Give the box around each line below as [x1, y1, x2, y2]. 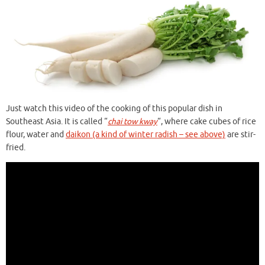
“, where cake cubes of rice [157, 116, 256, 127]
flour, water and [6, 129, 66, 140]
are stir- [225, 129, 256, 140]
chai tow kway [108, 116, 157, 127]
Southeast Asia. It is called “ [6, 116, 108, 127]
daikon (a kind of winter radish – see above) [66, 129, 225, 140]
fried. [6, 142, 25, 153]
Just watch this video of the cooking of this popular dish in [6, 103, 222, 114]
